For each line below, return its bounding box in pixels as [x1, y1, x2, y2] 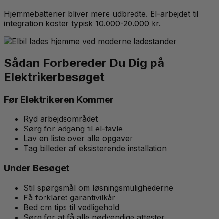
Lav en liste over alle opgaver [23, 133, 133, 144]
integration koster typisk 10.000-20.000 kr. [4, 18, 161, 28]
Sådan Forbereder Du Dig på [4, 55, 164, 70]
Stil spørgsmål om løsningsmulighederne [23, 182, 173, 193]
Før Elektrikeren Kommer [4, 93, 114, 105]
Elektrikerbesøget [4, 69, 105, 84]
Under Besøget [4, 162, 69, 174]
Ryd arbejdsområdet [23, 114, 98, 124]
